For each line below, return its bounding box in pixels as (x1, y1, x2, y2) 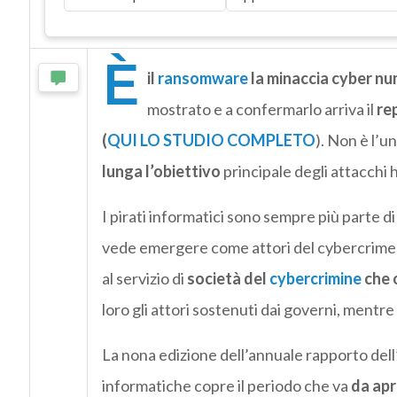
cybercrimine (269, 269, 362, 289)
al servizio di (101, 269, 187, 289)
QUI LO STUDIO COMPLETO (106, 130, 315, 151)
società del (186, 269, 269, 289)
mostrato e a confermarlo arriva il (146, 99, 377, 120)
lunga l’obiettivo (101, 161, 221, 182)
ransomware (157, 68, 248, 89)
